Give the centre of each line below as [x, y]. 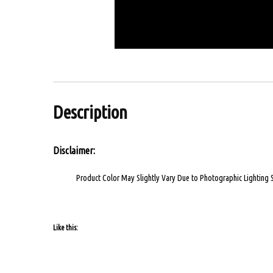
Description [90, 112]
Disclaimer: [74, 151]
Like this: [66, 227]
